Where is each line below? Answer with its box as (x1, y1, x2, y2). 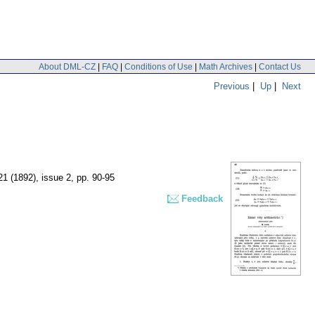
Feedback (181, 193, 223, 205)
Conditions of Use (124, 61, 193, 72)
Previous (214, 80, 250, 91)
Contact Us (259, 61, 301, 72)
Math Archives (199, 61, 252, 72)
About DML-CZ (39, 61, 96, 72)
